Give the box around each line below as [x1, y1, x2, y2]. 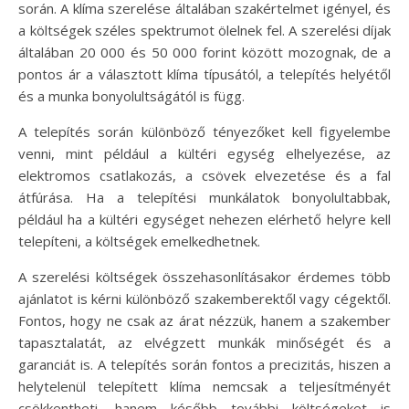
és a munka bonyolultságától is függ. [18, 87, 245, 105]
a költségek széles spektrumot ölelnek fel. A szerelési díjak [18, 21, 391, 39]
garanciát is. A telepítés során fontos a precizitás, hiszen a [18, 355, 391, 373]
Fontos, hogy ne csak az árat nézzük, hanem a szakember [18, 311, 391, 330]
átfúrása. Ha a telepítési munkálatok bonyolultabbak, [18, 188, 391, 206]
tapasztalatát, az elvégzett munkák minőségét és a [18, 333, 391, 351]
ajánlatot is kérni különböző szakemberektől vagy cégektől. [18, 289, 391, 308]
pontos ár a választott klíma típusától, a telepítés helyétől [18, 65, 391, 83]
